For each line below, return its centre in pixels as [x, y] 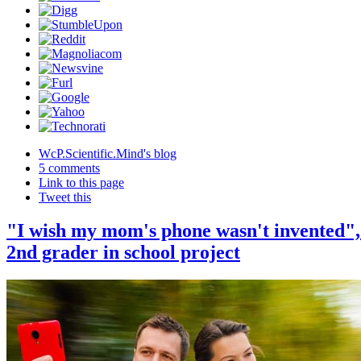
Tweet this [65, 197]
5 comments [69, 168]
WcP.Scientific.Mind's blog [108, 153]
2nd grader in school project [123, 253]
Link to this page [81, 182]
